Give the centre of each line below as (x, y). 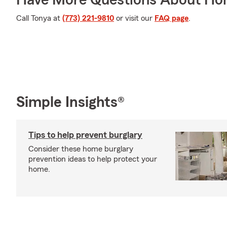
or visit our (134, 18)
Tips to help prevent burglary (85, 135)
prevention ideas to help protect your (93, 159)
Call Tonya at (39, 18)
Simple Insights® (70, 102)
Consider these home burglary (81, 149)
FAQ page (172, 18)
